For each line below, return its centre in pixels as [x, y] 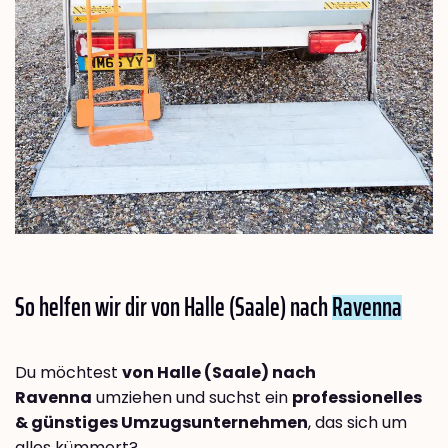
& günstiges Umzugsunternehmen [161, 423]
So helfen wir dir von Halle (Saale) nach [173, 307]
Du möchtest [68, 373]
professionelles [357, 398]
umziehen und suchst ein [192, 398]
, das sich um [357, 423]
